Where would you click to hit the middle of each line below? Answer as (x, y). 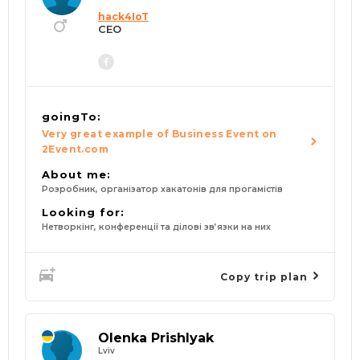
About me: (76, 175)
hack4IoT (123, 17)
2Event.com (76, 149)
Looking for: (83, 213)
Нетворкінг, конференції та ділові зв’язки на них (156, 227)
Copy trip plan (266, 276)
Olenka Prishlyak (156, 338)
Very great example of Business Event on (160, 134)
